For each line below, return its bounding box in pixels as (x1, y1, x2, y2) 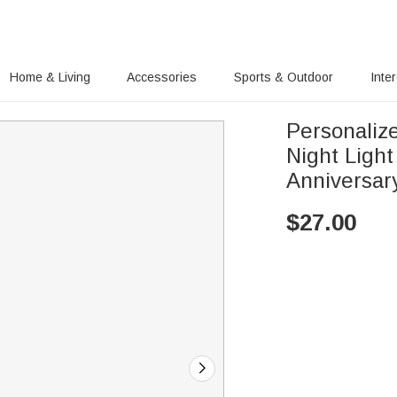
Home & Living (9, 70, 90, 84)
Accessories (127, 70, 198, 84)
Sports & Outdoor (234, 70, 334, 84)
